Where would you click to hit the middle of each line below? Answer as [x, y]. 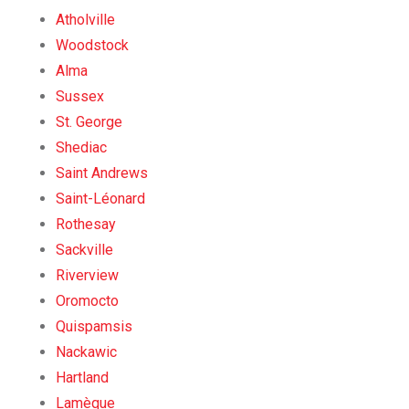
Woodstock [92, 45]
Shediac [81, 147]
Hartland [82, 377]
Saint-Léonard [100, 198]
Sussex [80, 96]
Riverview [87, 275]
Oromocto [87, 300]
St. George [89, 121]
